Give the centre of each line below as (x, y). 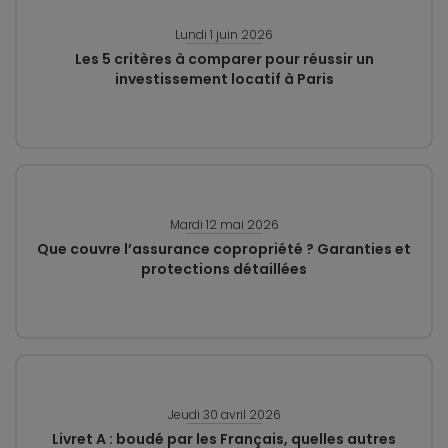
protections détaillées (224, 269)
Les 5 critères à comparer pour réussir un (224, 59)
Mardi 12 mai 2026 (224, 224)
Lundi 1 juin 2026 (224, 34)
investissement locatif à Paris (224, 79)
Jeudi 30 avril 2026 (224, 414)
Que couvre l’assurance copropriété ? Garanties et (224, 249)
